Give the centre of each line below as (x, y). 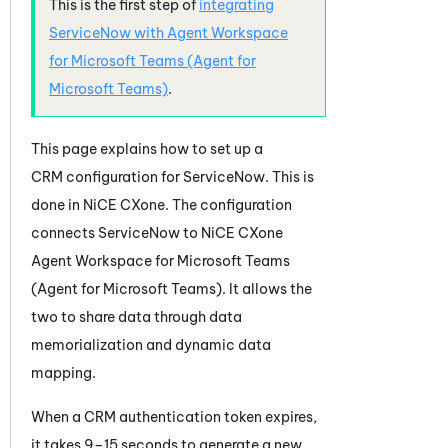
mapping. (63, 372)
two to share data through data (136, 316)
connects (64, 232)
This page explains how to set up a (147, 148)
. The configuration (228, 204)
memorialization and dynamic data (151, 344)
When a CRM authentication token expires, (174, 416)
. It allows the (267, 288)
